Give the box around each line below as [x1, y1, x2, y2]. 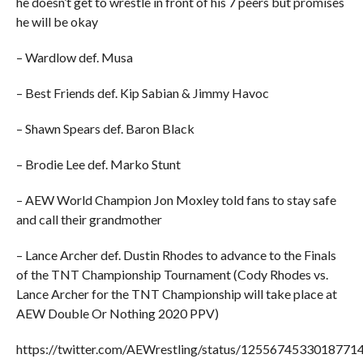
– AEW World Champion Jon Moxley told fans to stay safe [15, 192, 336, 207]
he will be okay [15, 14, 98, 29]
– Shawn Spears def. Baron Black [15, 121, 194, 136]
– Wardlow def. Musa [15, 49, 133, 65]
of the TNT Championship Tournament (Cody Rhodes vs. [15, 267, 328, 282]
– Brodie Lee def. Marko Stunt [15, 156, 181, 172]
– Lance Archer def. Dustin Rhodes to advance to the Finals [15, 247, 336, 263]
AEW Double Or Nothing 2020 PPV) [15, 305, 219, 321]
